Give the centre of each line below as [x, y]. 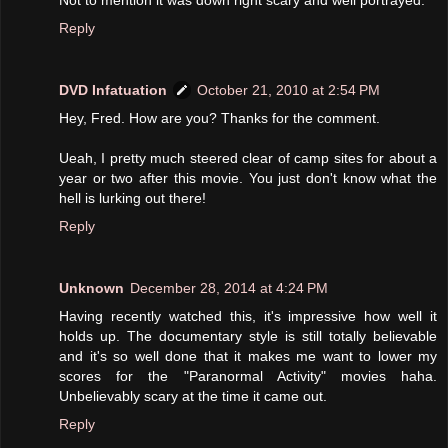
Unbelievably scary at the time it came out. [193, 395]
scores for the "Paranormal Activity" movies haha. [248, 375]
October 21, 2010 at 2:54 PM [288, 89]
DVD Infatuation [113, 89]
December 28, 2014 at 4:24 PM [229, 287]
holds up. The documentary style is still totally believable [248, 335]
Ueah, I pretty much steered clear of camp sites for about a [248, 157]
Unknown [91, 287]
